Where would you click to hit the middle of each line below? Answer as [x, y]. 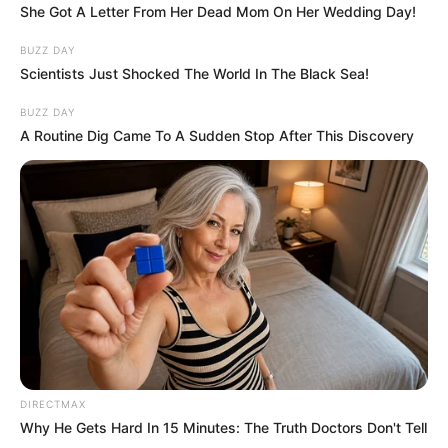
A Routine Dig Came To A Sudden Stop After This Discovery [217, 136]
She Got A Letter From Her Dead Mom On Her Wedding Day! [218, 12]
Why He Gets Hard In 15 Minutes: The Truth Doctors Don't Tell [223, 427]
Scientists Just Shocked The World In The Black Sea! [194, 74]
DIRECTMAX [53, 403]
